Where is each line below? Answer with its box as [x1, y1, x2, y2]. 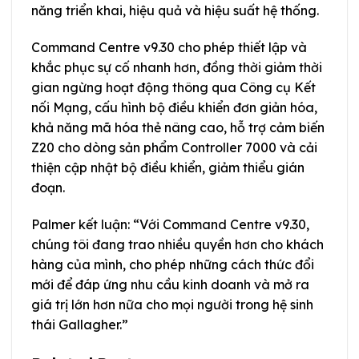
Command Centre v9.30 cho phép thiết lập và [31, 38, 307, 55]
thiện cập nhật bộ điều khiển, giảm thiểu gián [31, 159, 305, 175]
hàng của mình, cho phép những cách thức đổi [31, 256, 314, 272]
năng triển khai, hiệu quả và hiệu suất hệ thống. [31, 2, 319, 19]
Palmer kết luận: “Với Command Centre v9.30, [31, 216, 309, 232]
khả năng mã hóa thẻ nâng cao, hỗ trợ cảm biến [31, 119, 325, 135]
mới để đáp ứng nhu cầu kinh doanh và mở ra [31, 276, 309, 292]
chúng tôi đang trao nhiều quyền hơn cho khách [31, 236, 324, 252]
